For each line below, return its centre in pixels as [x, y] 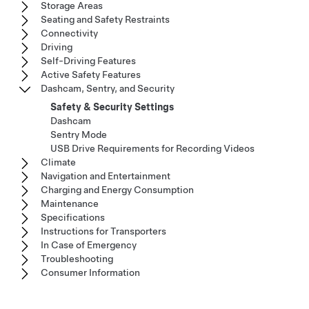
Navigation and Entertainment [106, 176]
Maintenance [70, 203]
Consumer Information [90, 272]
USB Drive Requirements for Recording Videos [152, 148]
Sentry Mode [79, 134]
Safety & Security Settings [112, 107]
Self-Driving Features [88, 61]
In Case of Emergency [89, 245]
